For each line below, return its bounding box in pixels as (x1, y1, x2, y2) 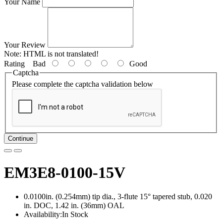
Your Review (4, 40, 46, 49)
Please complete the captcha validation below (12, 80, 153, 89)
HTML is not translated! (21, 49, 99, 58)
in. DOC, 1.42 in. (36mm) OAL (24, 201, 124, 210)
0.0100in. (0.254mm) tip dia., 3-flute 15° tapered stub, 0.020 (24, 192, 212, 201)
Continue (8, 135, 33, 143)
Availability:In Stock (24, 210, 88, 219)
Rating (4, 59, 25, 68)
